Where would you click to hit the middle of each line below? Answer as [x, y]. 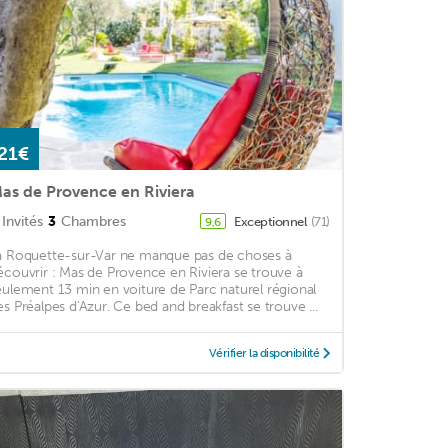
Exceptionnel [271, 222]
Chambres [93, 222]
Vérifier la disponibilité [264, 353]
